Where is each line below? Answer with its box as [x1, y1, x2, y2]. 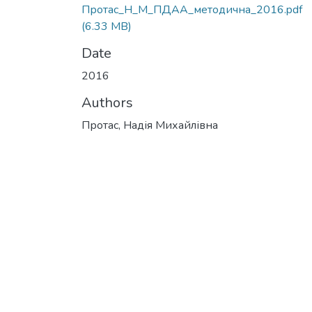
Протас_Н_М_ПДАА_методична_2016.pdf [81, 2, 302, 17]
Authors [81, 93, 133, 112]
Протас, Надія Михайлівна [81, 118, 218, 133]
